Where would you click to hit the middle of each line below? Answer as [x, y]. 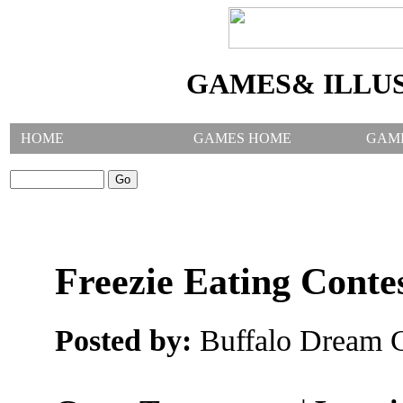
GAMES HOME [242, 138]
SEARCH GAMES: [68, 161]
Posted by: [123, 340]
